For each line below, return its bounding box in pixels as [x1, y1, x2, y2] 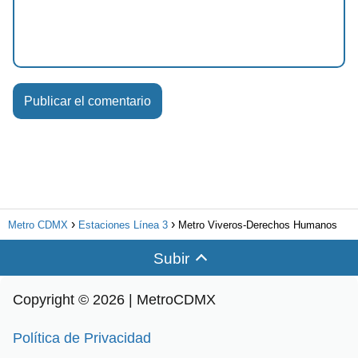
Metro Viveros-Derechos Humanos [178, 219, 337, 232]
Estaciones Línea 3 [78, 219, 168, 232]
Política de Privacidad [13, 330, 151, 347]
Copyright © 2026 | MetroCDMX [13, 292, 216, 308]
